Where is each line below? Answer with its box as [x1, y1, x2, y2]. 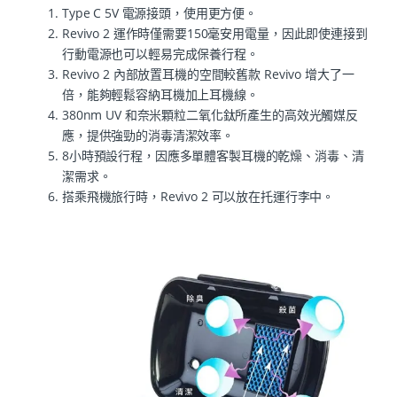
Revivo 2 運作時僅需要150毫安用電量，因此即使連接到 [62, 24, 368, 42]
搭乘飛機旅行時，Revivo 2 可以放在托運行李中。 [62, 187, 335, 205]
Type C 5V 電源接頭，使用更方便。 [62, 4, 258, 21]
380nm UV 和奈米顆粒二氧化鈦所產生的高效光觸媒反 [62, 105, 359, 123]
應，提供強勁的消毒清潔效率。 [62, 126, 235, 144]
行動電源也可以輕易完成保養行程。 [62, 44, 259, 62]
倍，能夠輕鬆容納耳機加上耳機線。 [62, 85, 259, 103]
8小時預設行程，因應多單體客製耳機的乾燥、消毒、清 [62, 146, 364, 164]
